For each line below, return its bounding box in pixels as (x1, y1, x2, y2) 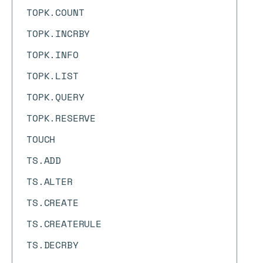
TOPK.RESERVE (26, 111, 96, 125)
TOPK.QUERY (26, 90, 85, 104)
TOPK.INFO (26, 48, 79, 62)
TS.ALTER (26, 174, 73, 188)
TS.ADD (26, 153, 62, 167)
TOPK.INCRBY (26, 26, 90, 41)
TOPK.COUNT (26, 5, 85, 19)
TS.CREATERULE (26, 217, 102, 231)
